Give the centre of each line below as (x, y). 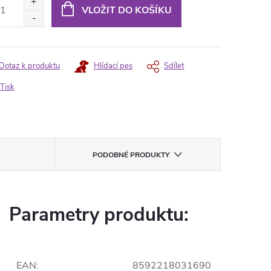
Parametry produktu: (99, 215)
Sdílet (174, 66)
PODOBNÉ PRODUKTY (131, 155)
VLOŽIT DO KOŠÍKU (126, 10)
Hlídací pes (113, 66)
